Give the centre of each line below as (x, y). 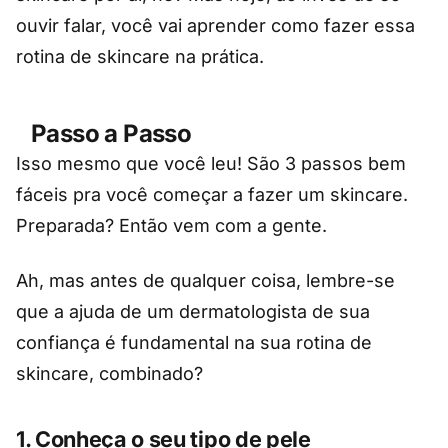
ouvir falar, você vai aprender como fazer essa (215, 25)
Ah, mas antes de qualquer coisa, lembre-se (205, 280)
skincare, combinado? (109, 373)
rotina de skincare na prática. (140, 56)
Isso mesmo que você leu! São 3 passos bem (211, 163)
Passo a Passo (111, 133)
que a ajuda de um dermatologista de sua (193, 311)
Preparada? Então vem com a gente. (174, 225)
